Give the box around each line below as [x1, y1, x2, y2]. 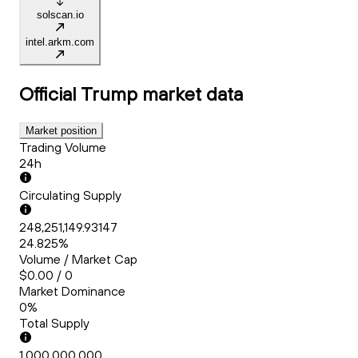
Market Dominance [19, 283, 125, 300]
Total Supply [19, 315, 89, 332]
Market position [26, 125, 97, 137]
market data [142, 82, 243, 106]
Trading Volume [19, 139, 106, 156]
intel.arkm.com [26, 36, 94, 49]
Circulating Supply [19, 187, 121, 204]
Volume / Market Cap [19, 251, 137, 268]
